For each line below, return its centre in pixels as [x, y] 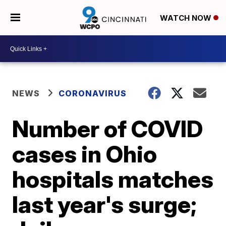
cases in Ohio [85, 154]
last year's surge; [105, 204]
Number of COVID [108, 129]
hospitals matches [113, 179]
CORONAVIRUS [93, 93]
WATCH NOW [186, 18]
